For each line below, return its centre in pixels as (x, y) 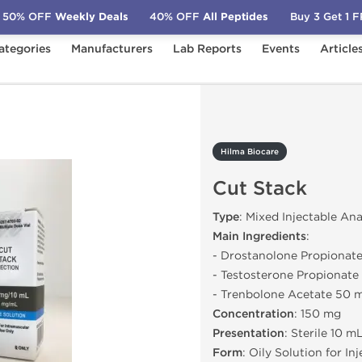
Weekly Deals (90, 17)
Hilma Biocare (250, 152)
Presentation (248, 333)
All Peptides (234, 17)
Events (281, 49)
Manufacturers (112, 49)
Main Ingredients (259, 236)
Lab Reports (207, 49)
